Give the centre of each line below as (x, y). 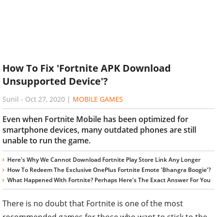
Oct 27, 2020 (45, 99)
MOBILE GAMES (98, 99)
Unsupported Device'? (55, 81)
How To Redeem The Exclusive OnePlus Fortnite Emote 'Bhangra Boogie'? (109, 170)
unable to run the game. (46, 140)
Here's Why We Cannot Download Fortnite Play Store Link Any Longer (104, 159)
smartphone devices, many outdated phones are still (99, 130)
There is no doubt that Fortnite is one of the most (93, 203)
